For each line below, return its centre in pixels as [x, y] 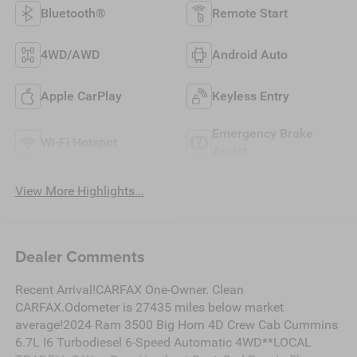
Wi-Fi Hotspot [78, 143]
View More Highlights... [79, 190]
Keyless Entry [251, 96]
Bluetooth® [73, 14]
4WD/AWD [70, 55]
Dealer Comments [80, 256]
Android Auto [250, 55]
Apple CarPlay [81, 96]
